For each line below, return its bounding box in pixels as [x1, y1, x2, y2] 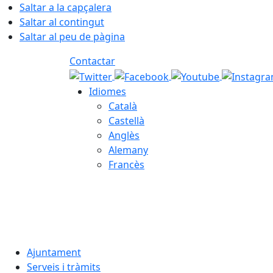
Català [108, 99, 137, 113]
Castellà [108, 113, 144, 127]
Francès [108, 157, 144, 171]
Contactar [69, 54, 115, 68]
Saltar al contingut [19, 15, 104, 29]
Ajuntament [27, 245, 81, 259]
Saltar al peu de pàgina [19, 30, 125, 43]
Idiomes [89, 84, 126, 98]
